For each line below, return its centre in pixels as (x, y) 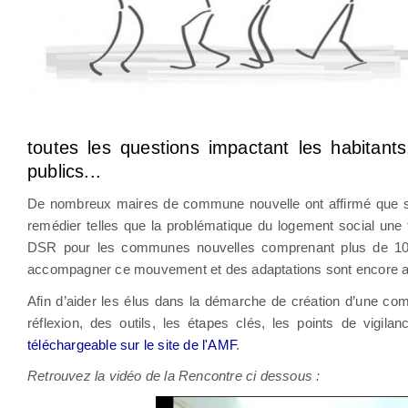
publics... (67, 171)
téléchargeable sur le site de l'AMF (132, 345)
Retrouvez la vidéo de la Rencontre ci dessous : (174, 376)
